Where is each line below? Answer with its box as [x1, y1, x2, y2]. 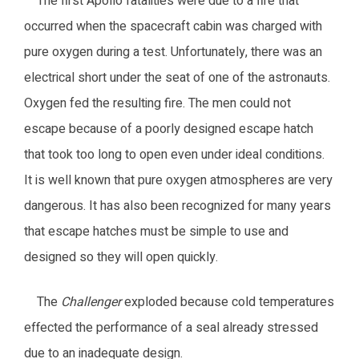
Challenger [61, 292, 124, 312]
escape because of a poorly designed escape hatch [24, 119, 313, 139]
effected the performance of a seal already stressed [24, 317, 318, 337]
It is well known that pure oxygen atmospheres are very [24, 170, 333, 190]
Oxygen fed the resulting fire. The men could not [24, 93, 291, 113]
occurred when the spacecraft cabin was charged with [24, 16, 322, 36]
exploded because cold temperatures [124, 292, 334, 312]
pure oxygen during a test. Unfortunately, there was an [24, 42, 322, 62]
